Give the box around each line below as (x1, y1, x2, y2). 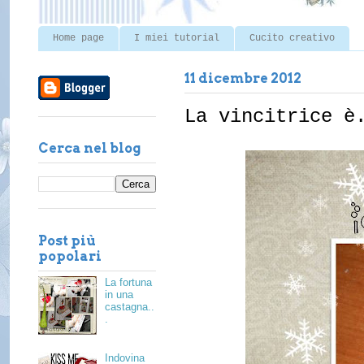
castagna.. (105, 301, 155, 314)
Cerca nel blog (38, 141, 141, 157)
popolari (38, 248, 102, 264)
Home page (53, 32, 104, 44)
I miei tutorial (134, 32, 219, 44)
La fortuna (105, 276, 153, 289)
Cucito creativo (249, 32, 335, 44)
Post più (38, 232, 96, 249)
